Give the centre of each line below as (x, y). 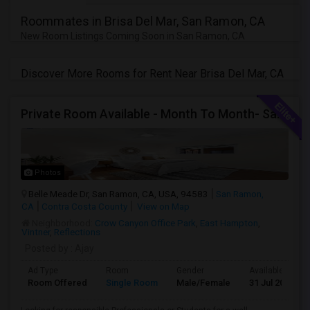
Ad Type (43, 271)
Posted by (47, 248)
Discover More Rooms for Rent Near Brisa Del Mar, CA (152, 74)
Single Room (132, 283)
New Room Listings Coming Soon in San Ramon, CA (133, 36)
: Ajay (81, 248)
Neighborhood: (62, 223)
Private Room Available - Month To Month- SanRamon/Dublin (281, 114)
